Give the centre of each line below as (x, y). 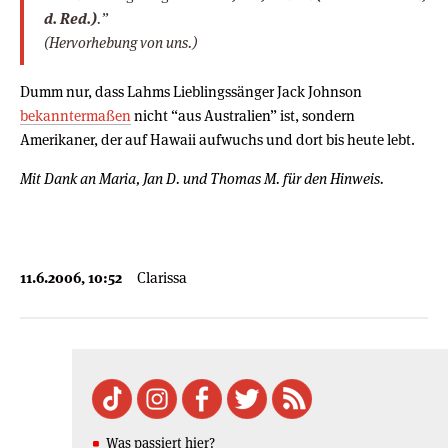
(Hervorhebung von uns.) (120, 42)
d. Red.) (70, 18)
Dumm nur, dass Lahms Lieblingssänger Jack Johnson (191, 91)
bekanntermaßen (75, 115)
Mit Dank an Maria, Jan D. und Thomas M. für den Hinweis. (202, 178)
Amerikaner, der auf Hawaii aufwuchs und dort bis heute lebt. (217, 139)
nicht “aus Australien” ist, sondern (243, 115)
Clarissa (162, 277)
